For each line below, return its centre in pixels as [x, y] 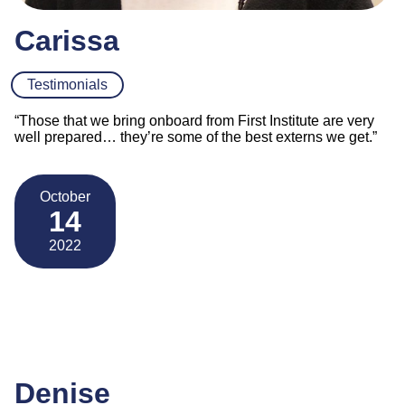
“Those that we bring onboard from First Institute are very [194, 120]
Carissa [67, 40]
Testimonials [67, 84]
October [65, 196]
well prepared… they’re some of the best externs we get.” [196, 137]
